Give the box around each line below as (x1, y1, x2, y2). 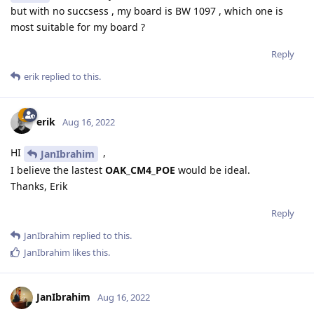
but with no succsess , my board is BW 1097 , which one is (11, 4, 283, 18)
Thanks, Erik (11, 179, 67, 193)
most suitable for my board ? (11, 20, 145, 34)
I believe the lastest (11, 163, 105, 177)
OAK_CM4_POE (105, 163, 175, 177)
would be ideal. (175, 163, 250, 177)
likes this (70, 246, 108, 259)
